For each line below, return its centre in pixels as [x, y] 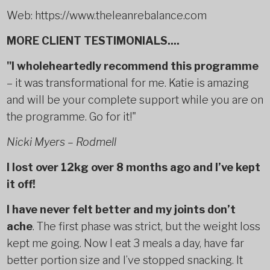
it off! [21, 184]
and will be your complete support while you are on [135, 100]
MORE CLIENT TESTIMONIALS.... [93, 41]
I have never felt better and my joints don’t [121, 209]
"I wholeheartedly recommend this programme [132, 66]
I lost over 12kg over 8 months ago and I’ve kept [133, 167]
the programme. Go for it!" [71, 117]
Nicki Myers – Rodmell [61, 142]
